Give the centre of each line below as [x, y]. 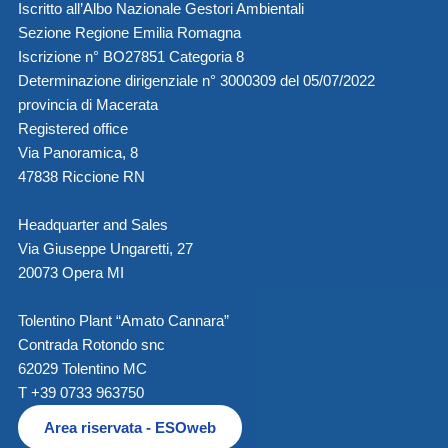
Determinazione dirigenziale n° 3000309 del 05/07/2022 [196, 81]
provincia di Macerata [88, 105]
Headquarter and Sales [93, 225]
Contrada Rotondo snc [91, 345]
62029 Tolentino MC [82, 369]
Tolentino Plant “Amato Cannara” [123, 321]
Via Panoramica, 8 [78, 153]
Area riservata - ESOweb [130, 428]
